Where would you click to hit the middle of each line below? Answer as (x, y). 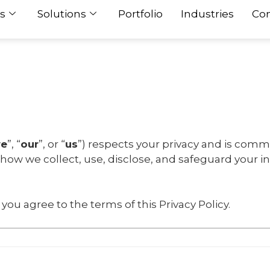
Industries (207, 14)
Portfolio (140, 14)
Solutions (61, 14)
